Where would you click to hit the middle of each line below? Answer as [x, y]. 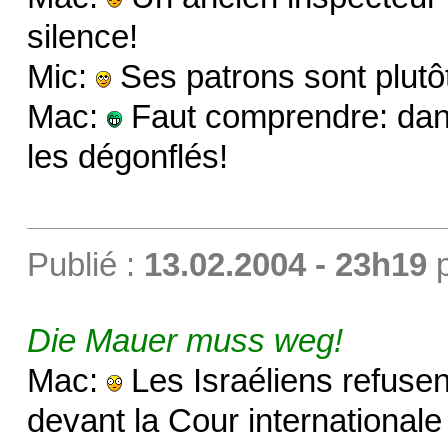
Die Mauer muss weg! [184, 341]
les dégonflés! [127, 157]
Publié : [85, 265]
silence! [82, 37]
